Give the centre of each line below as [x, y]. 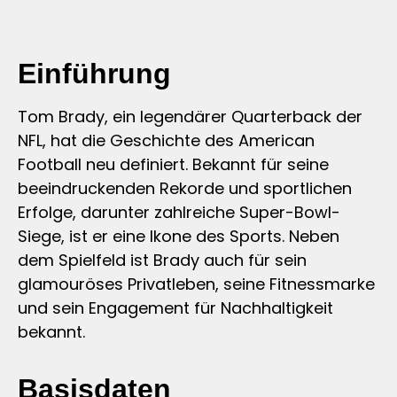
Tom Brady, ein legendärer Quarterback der [190, 116]
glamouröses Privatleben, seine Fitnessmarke [196, 284]
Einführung [94, 73]
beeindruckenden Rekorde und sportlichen [185, 188]
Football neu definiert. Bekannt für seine [173, 164]
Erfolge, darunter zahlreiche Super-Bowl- [179, 212]
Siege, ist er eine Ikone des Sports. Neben [179, 236]
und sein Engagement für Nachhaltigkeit [175, 307]
